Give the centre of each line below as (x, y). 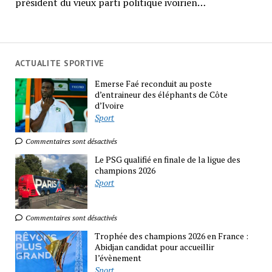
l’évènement (118, 257)
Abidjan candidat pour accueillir (155, 246)
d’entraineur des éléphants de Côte (161, 94)
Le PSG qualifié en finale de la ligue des (168, 160)
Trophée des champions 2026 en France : (172, 236)
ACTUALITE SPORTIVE (59, 63)
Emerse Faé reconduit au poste (154, 83)
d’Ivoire (110, 105)
